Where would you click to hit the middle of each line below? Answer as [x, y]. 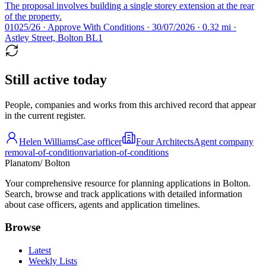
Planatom [22, 163]
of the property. [33, 16]
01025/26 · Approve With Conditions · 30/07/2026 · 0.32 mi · [121, 27]
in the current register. [45, 115]
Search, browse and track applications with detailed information [123, 194]
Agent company [224, 141]
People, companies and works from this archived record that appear [130, 104]
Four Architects [165, 141]
